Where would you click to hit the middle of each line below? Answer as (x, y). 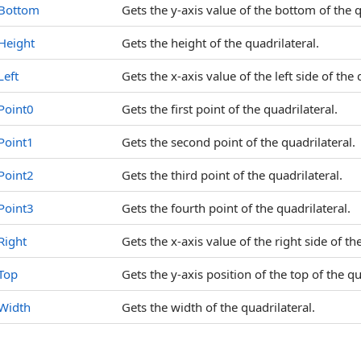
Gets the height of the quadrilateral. (220, 43)
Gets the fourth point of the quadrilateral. (236, 208)
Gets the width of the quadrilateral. (218, 307)
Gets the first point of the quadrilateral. (230, 109)
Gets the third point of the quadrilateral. (232, 175)
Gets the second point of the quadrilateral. (239, 142)
